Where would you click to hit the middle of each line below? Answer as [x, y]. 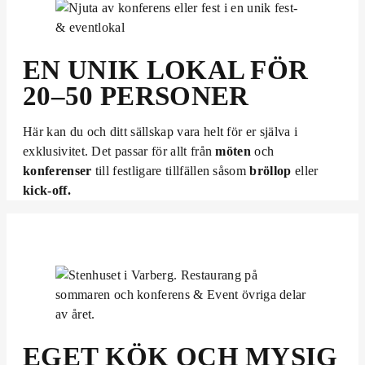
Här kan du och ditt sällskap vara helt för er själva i [161, 131]
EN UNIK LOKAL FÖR [166, 70]
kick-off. [47, 190]
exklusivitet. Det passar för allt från [119, 151]
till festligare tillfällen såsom [171, 170]
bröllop [270, 170]
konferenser [57, 170]
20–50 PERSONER [136, 96]
